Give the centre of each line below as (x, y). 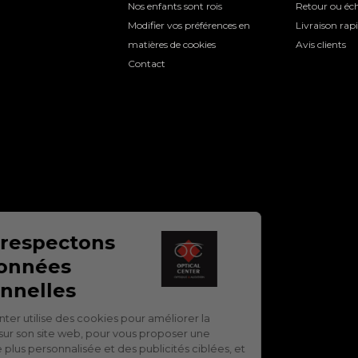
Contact (147, 64)
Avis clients (321, 44)
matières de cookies (172, 44)
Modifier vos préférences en (189, 25)
